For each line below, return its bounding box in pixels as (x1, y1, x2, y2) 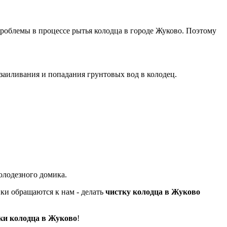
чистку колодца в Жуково (105, 187, 200, 196)
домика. (40, 170, 67, 179)
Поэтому (186, 26, 216, 35)
